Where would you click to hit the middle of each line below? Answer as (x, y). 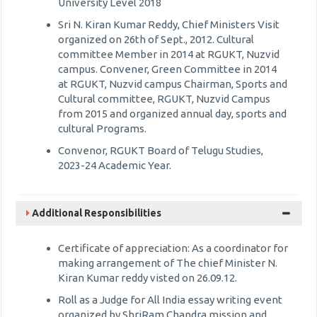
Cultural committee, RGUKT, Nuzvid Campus (164, 99)
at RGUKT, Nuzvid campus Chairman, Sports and (173, 84)
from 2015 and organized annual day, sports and (172, 114)
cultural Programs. (102, 128)
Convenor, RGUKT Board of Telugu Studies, (161, 150)
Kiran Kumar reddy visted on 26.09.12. (148, 278)
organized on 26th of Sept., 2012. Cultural (156, 39)
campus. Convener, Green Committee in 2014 (167, 69)
